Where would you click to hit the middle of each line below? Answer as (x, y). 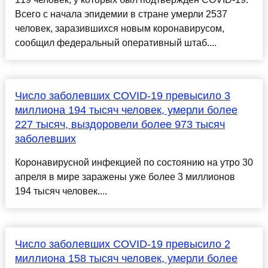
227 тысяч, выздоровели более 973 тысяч (120, 125)
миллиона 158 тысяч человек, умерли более (126, 259)
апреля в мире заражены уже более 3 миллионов (125, 177)
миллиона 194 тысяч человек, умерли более (126, 110)
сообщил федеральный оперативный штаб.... (115, 43)
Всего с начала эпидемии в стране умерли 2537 (121, 14)
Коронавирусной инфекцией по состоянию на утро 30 (134, 163)
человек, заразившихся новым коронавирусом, (119, 29)
